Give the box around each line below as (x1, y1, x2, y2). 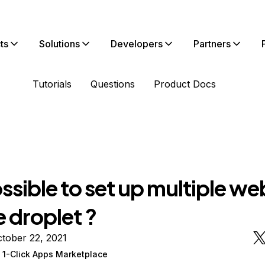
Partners (193, 38, 231, 50)
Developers (111, 38, 163, 50)
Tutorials (33, 78, 72, 90)
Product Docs (154, 78, 216, 90)
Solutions (39, 38, 80, 50)
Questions (91, 78, 135, 90)
